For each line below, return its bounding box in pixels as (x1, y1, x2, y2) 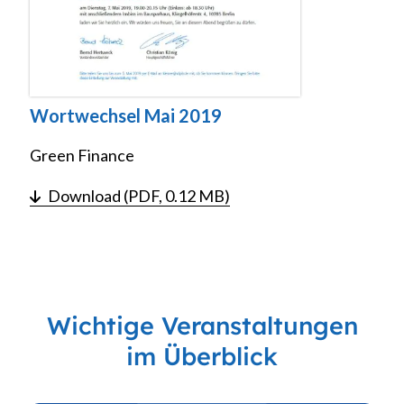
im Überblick (126, 341, 278, 372)
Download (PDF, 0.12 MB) (48, 186, 230, 207)
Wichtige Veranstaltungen (46, 310, 358, 342)
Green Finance (30, 145, 134, 166)
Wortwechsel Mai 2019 (30, 105, 222, 127)
